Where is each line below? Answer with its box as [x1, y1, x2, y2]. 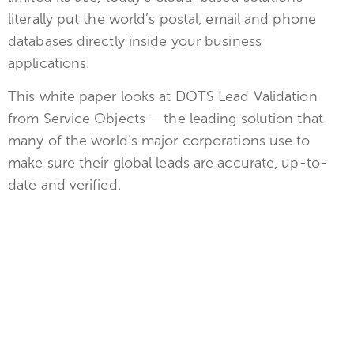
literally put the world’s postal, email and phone [8, 9, 316, 28]
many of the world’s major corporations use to [8, 132, 311, 150]
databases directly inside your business [8, 32, 262, 50]
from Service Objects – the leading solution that [8, 110, 323, 128]
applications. [8, 54, 90, 72]
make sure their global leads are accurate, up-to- [8, 154, 327, 172]
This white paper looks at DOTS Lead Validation [8, 88, 318, 106]
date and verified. [8, 176, 121, 194]
